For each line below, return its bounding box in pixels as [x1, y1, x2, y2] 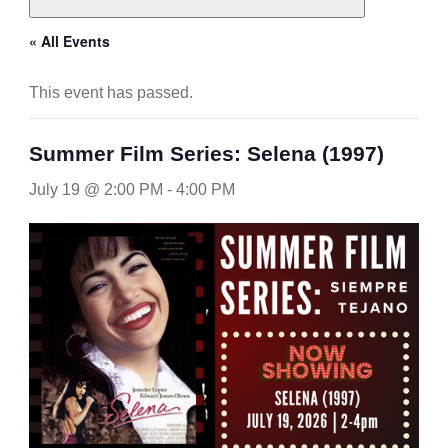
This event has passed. [28, 83, 193, 101]
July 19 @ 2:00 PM [28, 180, 163, 198]
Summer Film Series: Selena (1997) [28, 141, 384, 165]
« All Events [28, 30, 110, 51]
